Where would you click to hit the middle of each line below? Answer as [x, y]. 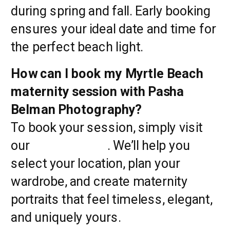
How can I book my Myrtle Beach [107, 73]
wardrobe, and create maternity [99, 181]
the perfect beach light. [77, 46]
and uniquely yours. [66, 217]
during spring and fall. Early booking [111, 11]
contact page [70, 145]
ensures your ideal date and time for [113, 28]
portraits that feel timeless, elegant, [111, 199]
